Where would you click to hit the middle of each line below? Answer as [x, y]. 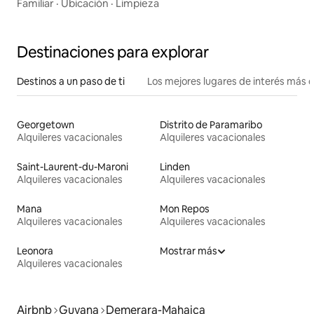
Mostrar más [189, 251]
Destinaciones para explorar [113, 53]
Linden [175, 167]
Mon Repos [185, 209]
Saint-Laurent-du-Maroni [73, 167]
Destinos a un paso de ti [71, 82]
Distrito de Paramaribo [211, 125]
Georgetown [46, 125]
